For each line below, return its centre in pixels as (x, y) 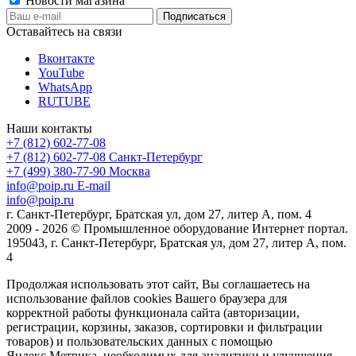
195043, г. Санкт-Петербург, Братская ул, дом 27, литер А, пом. (176, 242)
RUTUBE (64, 101)
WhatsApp (65, 87)
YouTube (61, 72)
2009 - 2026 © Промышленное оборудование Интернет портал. (177, 228)
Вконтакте (66, 58)
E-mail (94, 185)
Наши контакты (49, 128)
